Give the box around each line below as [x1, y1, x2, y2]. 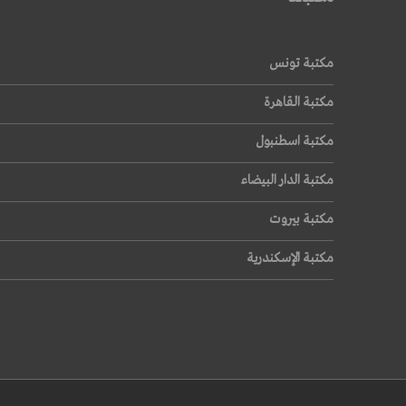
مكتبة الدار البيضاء [240, 170, 333, 189]
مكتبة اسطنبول [255, 131, 333, 150]
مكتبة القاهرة [263, 92, 333, 111]
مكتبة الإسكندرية [246, 248, 333, 267]
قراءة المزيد [132, 21, 188, 34]
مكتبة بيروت [268, 209, 333, 228]
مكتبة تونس [268, 53, 333, 72]
